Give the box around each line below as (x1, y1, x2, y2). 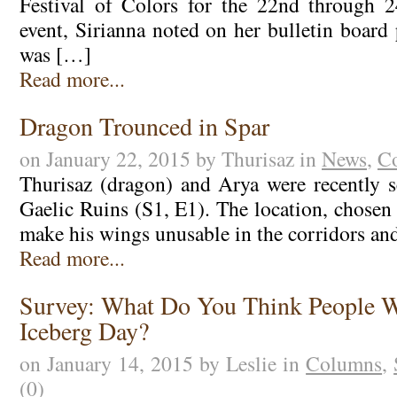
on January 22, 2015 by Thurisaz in (19, 144, 322, 173)
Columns (306, 348, 383, 378)
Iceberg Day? (19, 314, 149, 348)
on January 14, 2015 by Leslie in (19, 348, 307, 378)
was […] (19, 39, 91, 68)
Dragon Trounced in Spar (19, 109, 269, 144)
